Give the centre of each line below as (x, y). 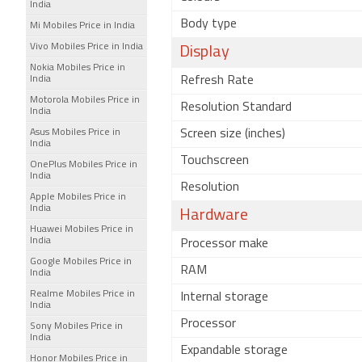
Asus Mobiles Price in (75, 133)
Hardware (214, 216)
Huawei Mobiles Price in (82, 229)
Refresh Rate (217, 81)
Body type (208, 24)
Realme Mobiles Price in (82, 294)
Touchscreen (215, 161)
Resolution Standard (236, 107)
